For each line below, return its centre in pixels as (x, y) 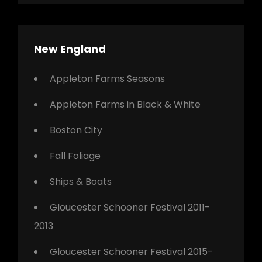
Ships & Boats (81, 181)
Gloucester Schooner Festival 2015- (131, 251)
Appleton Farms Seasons (107, 78)
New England (70, 49)
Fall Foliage (75, 156)
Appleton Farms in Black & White (125, 104)
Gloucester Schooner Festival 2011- (130, 207)
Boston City (76, 130)
